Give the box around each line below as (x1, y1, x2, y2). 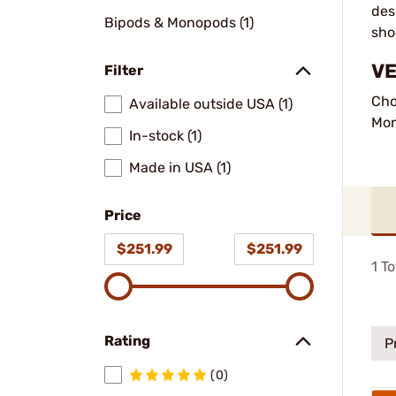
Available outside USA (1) (129, 95, 293, 112)
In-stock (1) (129, 127, 202, 144)
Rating (104, 332, 150, 349)
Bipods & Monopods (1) (104, 14, 254, 31)
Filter (104, 62, 143, 79)
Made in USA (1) (129, 159, 231, 176)
